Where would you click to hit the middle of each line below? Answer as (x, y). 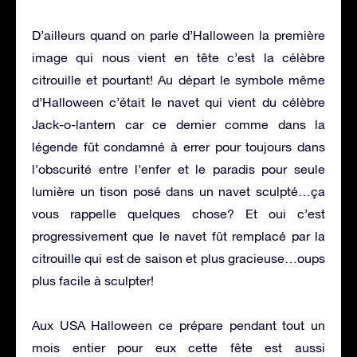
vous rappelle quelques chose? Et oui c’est (178, 213)
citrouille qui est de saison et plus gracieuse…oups (178, 258)
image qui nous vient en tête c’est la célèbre (178, 57)
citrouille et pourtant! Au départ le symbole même (178, 79)
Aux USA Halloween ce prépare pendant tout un (178, 325)
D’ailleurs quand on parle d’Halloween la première (178, 35)
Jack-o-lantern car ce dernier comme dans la (178, 124)
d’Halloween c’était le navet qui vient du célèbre (178, 102)
